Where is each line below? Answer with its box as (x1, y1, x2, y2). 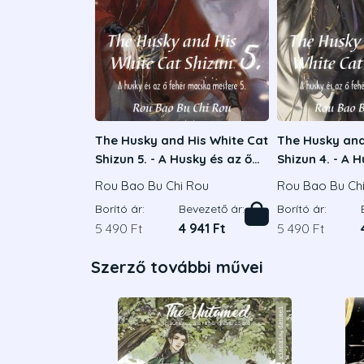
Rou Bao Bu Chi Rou (95, 178, 209, 194)
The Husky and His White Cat (95, 132, 268, 148)
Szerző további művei (91, 257, 263, 278)
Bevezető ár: (179, 201, 245, 217)
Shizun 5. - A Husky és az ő (95, 150, 252, 167)
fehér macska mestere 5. (95, 169, 246, 185)
